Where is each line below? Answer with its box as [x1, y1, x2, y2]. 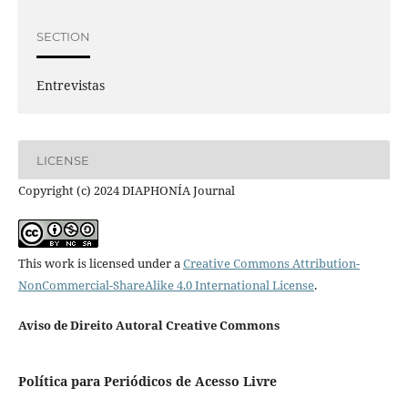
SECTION [36, 28, 90, 44]
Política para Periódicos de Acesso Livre [17, 372, 277, 391]
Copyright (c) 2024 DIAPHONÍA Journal [17, 182, 235, 199]
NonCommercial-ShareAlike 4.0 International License [17, 277, 314, 294]
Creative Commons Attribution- [182, 255, 360, 272]
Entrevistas [36, 76, 105, 95]
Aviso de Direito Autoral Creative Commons [17, 317, 280, 334]
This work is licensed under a [17, 255, 183, 272]
